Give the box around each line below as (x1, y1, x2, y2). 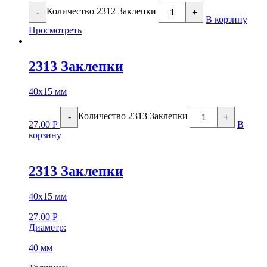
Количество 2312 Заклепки (46, 6, 156, 17)
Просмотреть (29, 25, 82, 36)
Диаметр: (29, 222, 66, 232)
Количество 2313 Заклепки (78, 111, 188, 122)
